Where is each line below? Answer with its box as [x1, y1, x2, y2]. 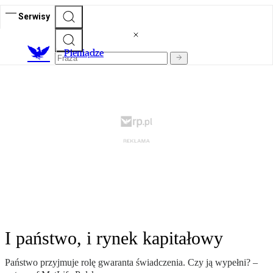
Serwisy [18, 11, 50, 21]
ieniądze [70, 47, 104, 59]
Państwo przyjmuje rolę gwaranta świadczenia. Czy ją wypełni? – [5, 257, 258, 268]
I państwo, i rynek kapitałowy [5, 228, 223, 249]
